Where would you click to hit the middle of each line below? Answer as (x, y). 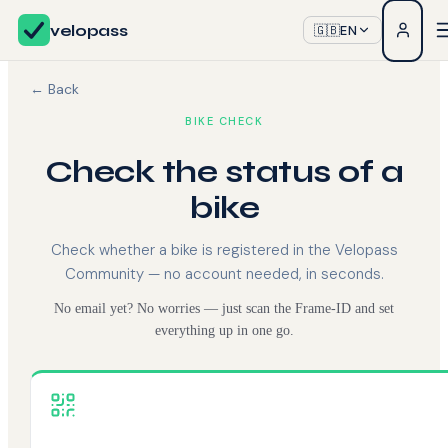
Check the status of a (224, 172)
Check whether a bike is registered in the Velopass (224, 250)
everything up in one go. (224, 331)
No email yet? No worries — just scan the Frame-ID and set (224, 309)
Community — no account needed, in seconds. (224, 274)
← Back (55, 89)
